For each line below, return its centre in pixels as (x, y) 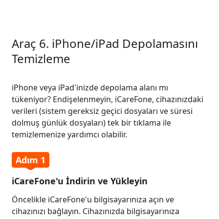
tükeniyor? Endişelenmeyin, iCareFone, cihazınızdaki (108, 99)
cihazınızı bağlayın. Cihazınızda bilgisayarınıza (96, 211)
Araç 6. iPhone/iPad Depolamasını (105, 43)
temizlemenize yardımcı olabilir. (69, 134)
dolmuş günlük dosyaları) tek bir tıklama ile (91, 123)
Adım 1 (31, 160)
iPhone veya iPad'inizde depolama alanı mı (90, 88)
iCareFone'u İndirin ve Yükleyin (80, 181)
